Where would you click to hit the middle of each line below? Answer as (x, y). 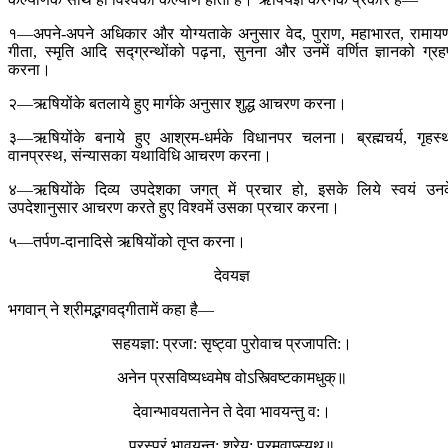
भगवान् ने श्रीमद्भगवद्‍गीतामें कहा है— (111, 310)
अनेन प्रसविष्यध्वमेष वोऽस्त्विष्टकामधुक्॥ (232, 378)
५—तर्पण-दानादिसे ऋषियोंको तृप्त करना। (127, 242)
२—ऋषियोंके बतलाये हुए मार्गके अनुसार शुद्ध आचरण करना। (177, 104)
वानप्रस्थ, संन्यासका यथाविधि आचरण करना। (140, 156)
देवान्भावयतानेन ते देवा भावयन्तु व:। (232, 412)
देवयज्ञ (232, 276)
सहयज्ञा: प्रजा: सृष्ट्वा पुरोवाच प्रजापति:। (232, 344)
